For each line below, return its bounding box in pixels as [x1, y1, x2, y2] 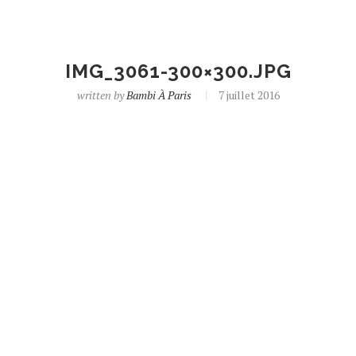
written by [76, 87, 126, 103]
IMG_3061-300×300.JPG [64, 60, 292, 83]
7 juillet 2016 [218, 87, 280, 103]
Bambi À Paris [126, 87, 192, 103]
